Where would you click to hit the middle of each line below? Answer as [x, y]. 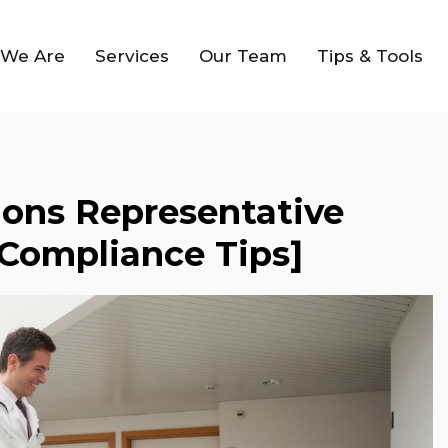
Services [132, 55]
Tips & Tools [370, 55]
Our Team [243, 55]
